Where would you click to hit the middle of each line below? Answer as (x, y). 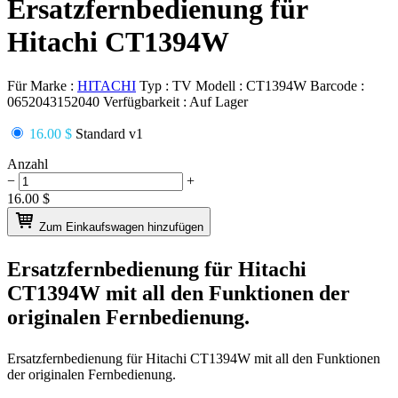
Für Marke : (42, 85)
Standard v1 (107, 133)
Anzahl (28, 163)
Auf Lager (219, 101)
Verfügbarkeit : (146, 101)
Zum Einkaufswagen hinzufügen (121, 227)
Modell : (221, 85)
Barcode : (337, 85)
